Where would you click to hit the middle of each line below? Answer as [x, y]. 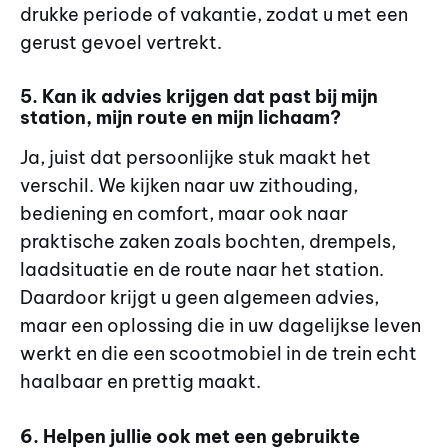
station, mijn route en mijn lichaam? [180, 118]
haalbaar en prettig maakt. [140, 382]
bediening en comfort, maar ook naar [184, 214]
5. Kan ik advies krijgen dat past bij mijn [199, 97]
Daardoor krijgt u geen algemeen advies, [199, 298]
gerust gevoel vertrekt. [121, 42]
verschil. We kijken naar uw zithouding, [189, 186]
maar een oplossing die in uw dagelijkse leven [220, 326]
